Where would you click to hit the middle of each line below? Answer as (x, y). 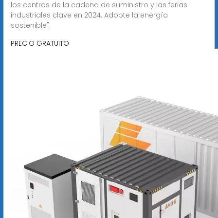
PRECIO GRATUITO (40, 43)
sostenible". (30, 25)
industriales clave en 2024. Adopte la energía (89, 15)
